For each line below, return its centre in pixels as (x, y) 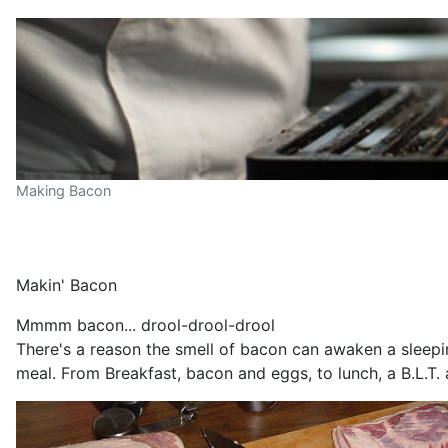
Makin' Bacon (66, 284)
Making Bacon (63, 190)
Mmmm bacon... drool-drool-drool (145, 324)
